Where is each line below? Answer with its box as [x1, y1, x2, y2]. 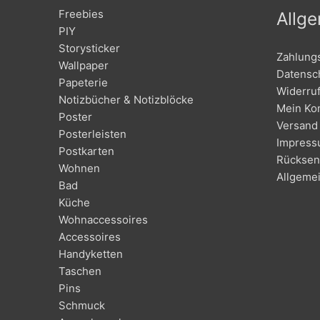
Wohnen [59, 161, 100, 175]
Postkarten [59, 144, 114, 158]
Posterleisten [59, 126, 126, 141]
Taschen [59, 264, 101, 278]
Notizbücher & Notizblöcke [59, 92, 194, 106]
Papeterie [59, 75, 108, 89]
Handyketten [59, 246, 123, 261]
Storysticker [59, 41, 120, 55]
